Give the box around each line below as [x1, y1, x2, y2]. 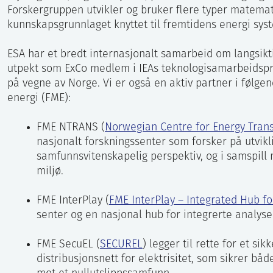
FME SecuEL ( [37, 239, 100, 251]
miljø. [37, 166, 69, 178]
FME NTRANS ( [37, 122, 105, 134]
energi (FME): [7, 93, 71, 105]
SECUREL [100, 239, 143, 251]
